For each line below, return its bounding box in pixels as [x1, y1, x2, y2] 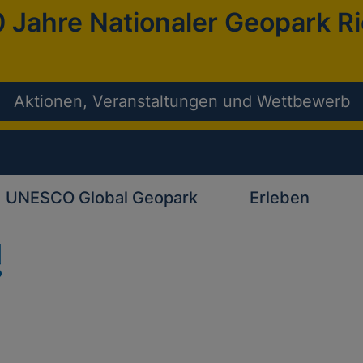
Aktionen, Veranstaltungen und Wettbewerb [13, 92, 350, 111]
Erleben [250, 187, 310, 207]
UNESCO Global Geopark [5, 187, 198, 207]
